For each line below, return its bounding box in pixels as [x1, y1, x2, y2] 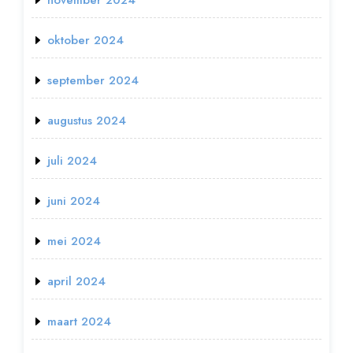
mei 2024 [47, 232, 101, 250]
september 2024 [47, 71, 139, 89]
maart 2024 [47, 312, 111, 330]
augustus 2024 [47, 111, 126, 129]
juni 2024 [47, 191, 100, 210]
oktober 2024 [47, 31, 124, 49]
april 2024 [47, 272, 106, 290]
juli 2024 [47, 151, 97, 169]
